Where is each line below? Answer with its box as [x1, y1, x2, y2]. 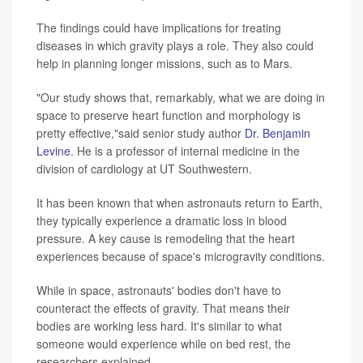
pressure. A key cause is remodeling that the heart [36, 230, 295, 247]
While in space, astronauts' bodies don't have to [36, 282, 281, 299]
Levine [36, 143, 70, 160]
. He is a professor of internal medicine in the [70, 143, 300, 160]
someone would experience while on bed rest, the [36, 335, 291, 352]
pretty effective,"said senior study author [36, 125, 245, 142]
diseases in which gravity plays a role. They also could [36, 37, 314, 54]
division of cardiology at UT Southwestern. [36, 160, 252, 177]
